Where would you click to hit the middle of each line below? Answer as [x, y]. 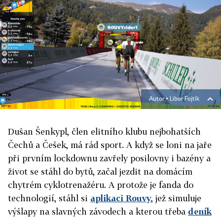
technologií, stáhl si [49, 198]
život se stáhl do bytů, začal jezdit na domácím [100, 171]
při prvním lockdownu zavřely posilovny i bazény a [109, 158]
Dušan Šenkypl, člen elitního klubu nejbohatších [104, 131]
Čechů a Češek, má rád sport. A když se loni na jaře [110, 145]
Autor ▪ [159, 99]
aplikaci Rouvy [121, 198]
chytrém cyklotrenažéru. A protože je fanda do [101, 185]
